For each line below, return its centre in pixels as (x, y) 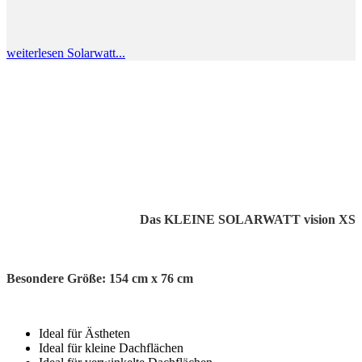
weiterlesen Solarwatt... (66, 53)
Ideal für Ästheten (84, 334)
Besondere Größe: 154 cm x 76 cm (101, 279)
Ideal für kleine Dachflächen (111, 348)
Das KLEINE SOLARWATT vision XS (248, 220)
